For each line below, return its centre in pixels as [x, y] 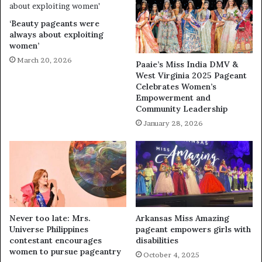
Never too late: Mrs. [50, 218]
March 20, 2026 [44, 60]
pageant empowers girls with [193, 230]
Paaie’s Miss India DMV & [187, 65]
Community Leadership [182, 109]
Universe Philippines [49, 230]
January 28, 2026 [173, 123]
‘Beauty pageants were [54, 23]
